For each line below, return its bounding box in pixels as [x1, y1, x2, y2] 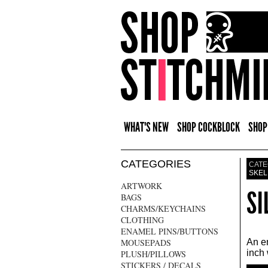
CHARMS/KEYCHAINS [121, 203, 206, 214]
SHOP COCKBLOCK [177, 119, 240, 135]
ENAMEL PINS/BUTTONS [121, 226, 218, 237]
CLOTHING [121, 214, 164, 226]
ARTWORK [121, 180, 162, 191]
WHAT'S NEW [124, 119, 169, 135]
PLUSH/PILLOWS [121, 248, 186, 260]
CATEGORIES [121, 158, 191, 170]
